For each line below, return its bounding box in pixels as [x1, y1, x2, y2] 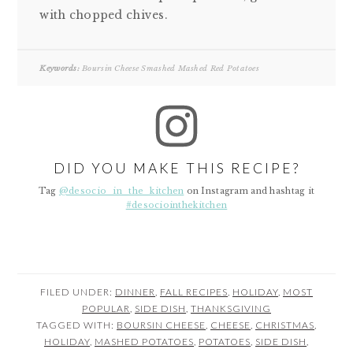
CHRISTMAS [255, 318, 314, 331]
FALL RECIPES [160, 285, 228, 298]
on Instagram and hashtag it [184, 185, 315, 196]
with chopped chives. [39, 8, 168, 23]
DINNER [115, 285, 155, 298]
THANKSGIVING [191, 302, 271, 314]
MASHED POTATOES [95, 335, 194, 347]
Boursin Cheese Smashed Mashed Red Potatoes [79, 63, 259, 74]
